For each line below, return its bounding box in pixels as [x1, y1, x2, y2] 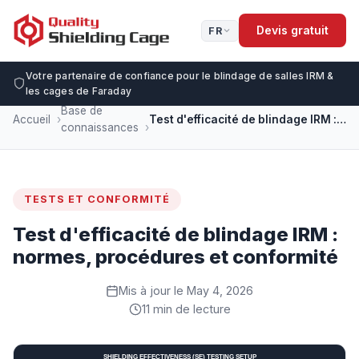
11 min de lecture [141, 302, 231, 316]
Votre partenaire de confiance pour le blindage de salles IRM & [26, 70, 334, 82]
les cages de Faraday [26, 85, 131, 97]
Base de [61, 104, 103, 117]
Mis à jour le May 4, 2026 [119, 284, 253, 297]
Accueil [13, 112, 50, 126]
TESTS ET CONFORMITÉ [24, 193, 170, 205]
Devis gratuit [256, 23, 329, 37]
